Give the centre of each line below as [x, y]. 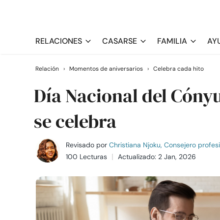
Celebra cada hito [179, 69]
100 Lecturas [86, 157]
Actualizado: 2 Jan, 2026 [157, 157]
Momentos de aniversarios [106, 69]
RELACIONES [59, 41]
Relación [47, 69]
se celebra [75, 121]
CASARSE [120, 41]
